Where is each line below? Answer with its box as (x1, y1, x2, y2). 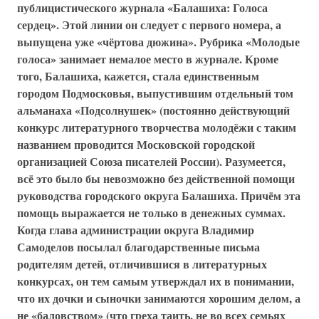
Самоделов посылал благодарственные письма (17, 239, 260, 255)
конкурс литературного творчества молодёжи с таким (17, 119, 296, 135)
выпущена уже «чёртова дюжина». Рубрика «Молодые (17, 33, 300, 50)
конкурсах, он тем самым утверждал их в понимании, (17, 273, 294, 289)
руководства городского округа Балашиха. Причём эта (17, 187, 300, 204)
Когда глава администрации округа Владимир (17, 221, 254, 238)
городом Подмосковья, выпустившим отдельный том (17, 85, 293, 101)
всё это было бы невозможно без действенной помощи (17, 170, 295, 187)
